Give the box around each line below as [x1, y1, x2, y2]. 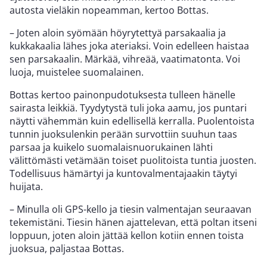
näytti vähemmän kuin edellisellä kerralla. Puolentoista [10, 114, 254, 128]
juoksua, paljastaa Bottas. [10, 241, 124, 255]
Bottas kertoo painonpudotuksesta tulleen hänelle [10, 88, 235, 101]
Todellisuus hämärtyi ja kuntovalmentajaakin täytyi [10, 166, 237, 180]
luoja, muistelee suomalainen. [10, 65, 144, 79]
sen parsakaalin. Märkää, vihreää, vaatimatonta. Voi [10, 52, 240, 66]
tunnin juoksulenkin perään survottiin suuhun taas [10, 127, 237, 141]
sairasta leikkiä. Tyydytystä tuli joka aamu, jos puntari [10, 101, 247, 114]
